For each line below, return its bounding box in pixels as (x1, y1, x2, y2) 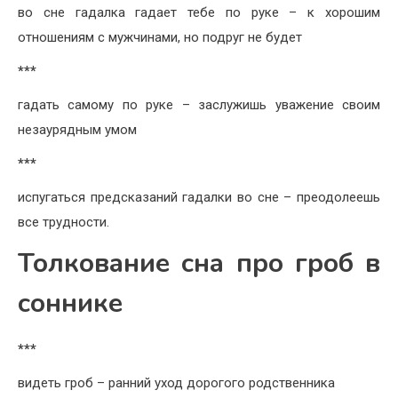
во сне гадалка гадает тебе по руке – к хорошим (18, 4, 380, 21)
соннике (18, 285, 123, 322)
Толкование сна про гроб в (18, 245, 380, 283)
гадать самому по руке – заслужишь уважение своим (18, 97, 380, 114)
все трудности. (18, 214, 109, 231)
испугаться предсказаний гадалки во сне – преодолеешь (18, 189, 380, 206)
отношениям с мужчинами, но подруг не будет (18, 29, 302, 46)
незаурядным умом (18, 122, 137, 139)
